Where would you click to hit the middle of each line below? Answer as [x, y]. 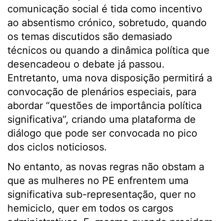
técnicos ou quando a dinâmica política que [109, 50]
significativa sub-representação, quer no [102, 194]
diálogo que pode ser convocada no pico [102, 133]
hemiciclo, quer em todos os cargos [90, 208]
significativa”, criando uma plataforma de [102, 119]
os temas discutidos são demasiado [90, 37]
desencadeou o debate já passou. [86, 64]
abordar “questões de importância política [105, 106]
